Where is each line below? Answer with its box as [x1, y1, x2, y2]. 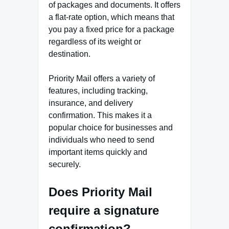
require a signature [49, 203, 159, 217]
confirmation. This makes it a [49, 110, 152, 120]
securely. [49, 159, 81, 169]
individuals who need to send [49, 135, 154, 144]
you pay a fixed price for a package [49, 25, 174, 34]
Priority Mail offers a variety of [49, 74, 155, 83]
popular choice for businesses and [49, 123, 173, 132]
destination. [49, 49, 90, 58]
